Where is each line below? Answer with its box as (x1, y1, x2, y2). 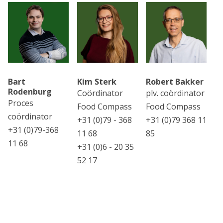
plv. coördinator (146, 88, 205, 99)
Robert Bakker (146, 76, 204, 88)
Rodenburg (8, 86, 52, 98)
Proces (8, 98, 33, 109)
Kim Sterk (77, 76, 116, 88)
